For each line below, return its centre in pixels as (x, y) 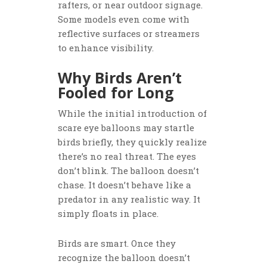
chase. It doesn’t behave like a (125, 185)
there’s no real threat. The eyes (127, 156)
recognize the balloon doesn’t (124, 258)
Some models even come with (124, 19)
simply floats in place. (108, 214)
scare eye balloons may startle (126, 128)
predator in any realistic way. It (129, 199)
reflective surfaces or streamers (129, 34)
